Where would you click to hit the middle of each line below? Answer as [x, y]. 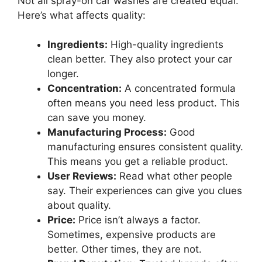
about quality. [79, 206]
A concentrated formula [179, 89]
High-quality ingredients [166, 45]
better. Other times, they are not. [125, 249]
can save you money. [97, 118]
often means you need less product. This [144, 103]
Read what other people [174, 176]
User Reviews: [82, 176]
